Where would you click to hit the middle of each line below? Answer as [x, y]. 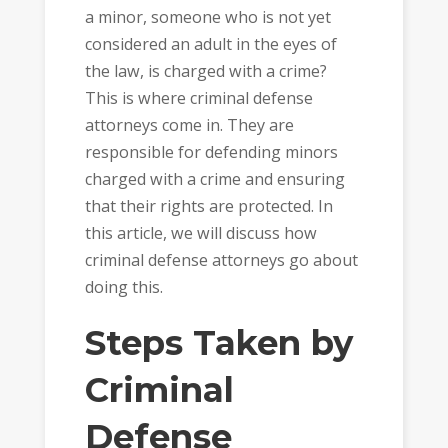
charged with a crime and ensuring [214, 178]
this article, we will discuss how [200, 232]
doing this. [123, 286]
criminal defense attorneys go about [221, 259]
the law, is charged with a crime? [205, 70]
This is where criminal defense [198, 97]
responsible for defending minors [211, 151]
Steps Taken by [218, 343]
